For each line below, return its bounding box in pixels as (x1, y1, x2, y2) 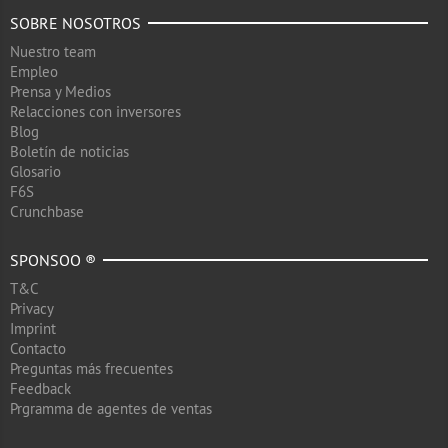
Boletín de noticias (10, 142, 129, 161)
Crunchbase (10, 202, 84, 221)
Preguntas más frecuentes (10, 359, 173, 378)
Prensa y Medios (10, 82, 111, 101)
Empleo (10, 62, 58, 81)
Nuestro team (10, 42, 96, 61)
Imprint (10, 319, 56, 338)
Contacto (10, 339, 66, 358)
